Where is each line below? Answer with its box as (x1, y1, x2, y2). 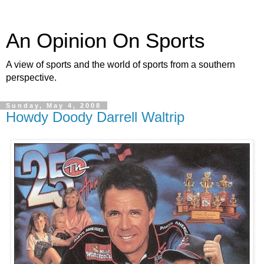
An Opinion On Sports (6, 29, 205, 52)
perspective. (6, 72, 57, 82)
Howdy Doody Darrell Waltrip (6, 109, 184, 125)
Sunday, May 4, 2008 (6, 102, 101, 109)
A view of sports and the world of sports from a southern (6, 60, 235, 70)
